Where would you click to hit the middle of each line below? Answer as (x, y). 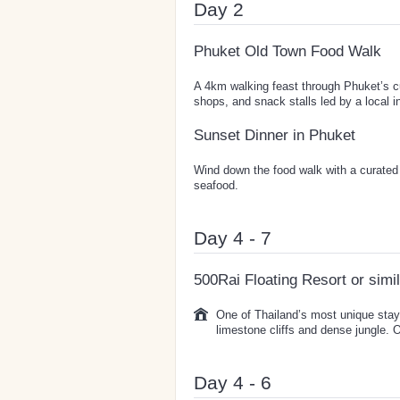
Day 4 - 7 (233, 237)
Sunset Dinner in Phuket (275, 135)
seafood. (216, 185)
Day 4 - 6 (233, 382)
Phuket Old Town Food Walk (287, 51)
